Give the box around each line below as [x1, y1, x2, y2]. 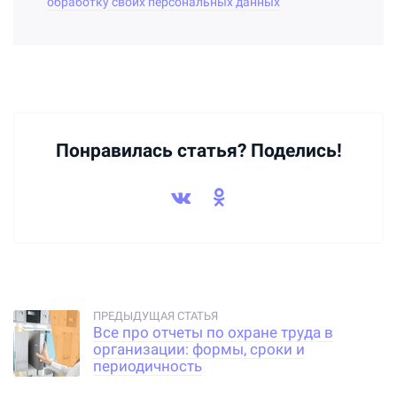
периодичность [93, 358, 202, 376]
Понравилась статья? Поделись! [55, 139, 342, 161]
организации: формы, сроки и [93, 341, 305, 359]
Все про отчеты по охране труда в [93, 324, 333, 342]
